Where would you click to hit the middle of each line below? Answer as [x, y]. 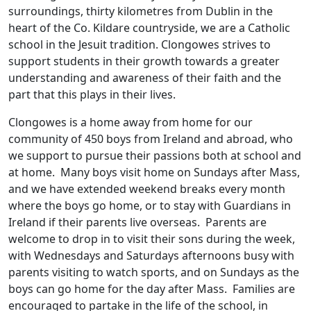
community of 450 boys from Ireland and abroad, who [151, 139]
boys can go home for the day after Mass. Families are [152, 289]
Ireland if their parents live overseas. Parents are [137, 222]
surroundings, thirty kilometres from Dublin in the [141, 11]
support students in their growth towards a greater [144, 61]
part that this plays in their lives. [92, 94]
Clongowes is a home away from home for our [131, 122]
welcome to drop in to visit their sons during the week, [152, 239]
